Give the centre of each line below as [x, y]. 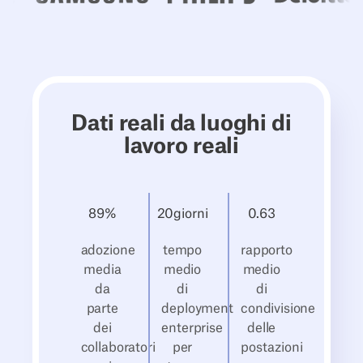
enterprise [192, 328]
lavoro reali [181, 146]
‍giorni [191, 214]
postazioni [272, 347]
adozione [108, 250]
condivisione [278, 308]
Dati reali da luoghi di [181, 124]
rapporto [267, 250]
